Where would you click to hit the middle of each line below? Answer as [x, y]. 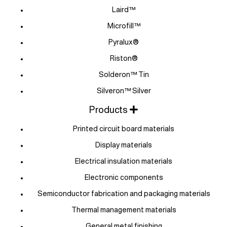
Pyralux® [124, 42]
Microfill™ [124, 26]
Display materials [124, 145]
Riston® [124, 59]
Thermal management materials [124, 210]
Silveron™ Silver [124, 91]
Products [108, 110]
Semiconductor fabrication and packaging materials [124, 194]
